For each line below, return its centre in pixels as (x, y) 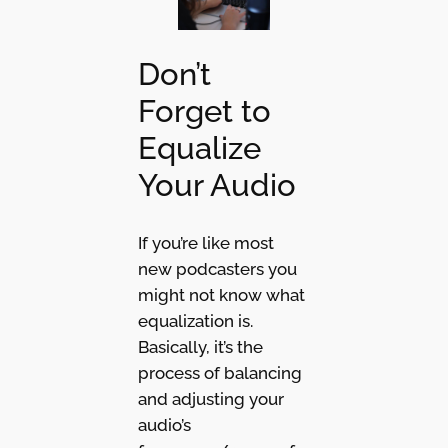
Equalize (199, 148)
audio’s (164, 424)
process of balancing (219, 372)
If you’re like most (205, 242)
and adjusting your (210, 398)
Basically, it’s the (200, 346)
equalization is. (195, 320)
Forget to (204, 111)
